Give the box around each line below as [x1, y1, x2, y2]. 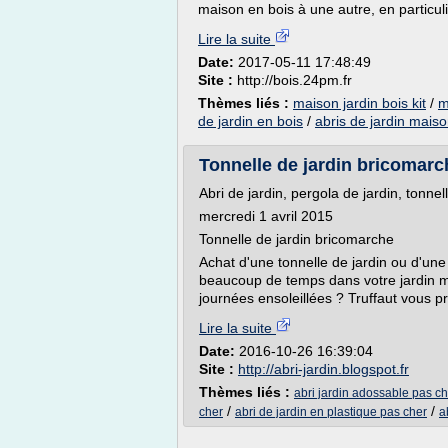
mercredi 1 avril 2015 [199, 208, 333, 224]
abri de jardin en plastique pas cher [235, 405, 427, 419]
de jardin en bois [198, 113, 303, 129]
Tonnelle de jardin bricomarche [199, 231, 394, 247]
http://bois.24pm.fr [237, 72, 352, 88]
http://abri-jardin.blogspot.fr [238, 361, 409, 377]
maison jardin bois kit [293, 95, 426, 111]
